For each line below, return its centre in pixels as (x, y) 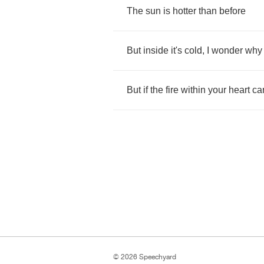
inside (156, 50)
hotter (184, 11)
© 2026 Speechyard (145, 257)
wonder (227, 50)
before (232, 11)
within (193, 90)
